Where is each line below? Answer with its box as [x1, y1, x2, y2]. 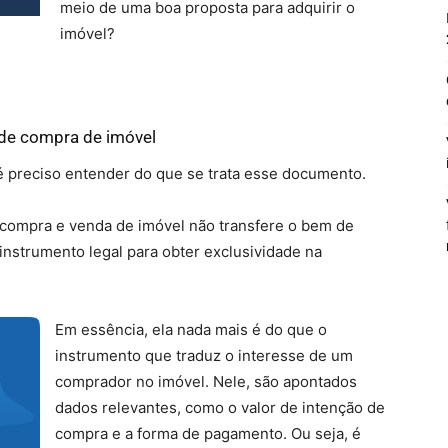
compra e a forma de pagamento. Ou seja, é [55, 424, 361, 443]
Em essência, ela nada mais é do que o [55, 320, 327, 339]
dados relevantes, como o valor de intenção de [55, 398, 385, 417]
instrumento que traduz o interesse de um [55, 346, 353, 365]
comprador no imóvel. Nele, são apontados [55, 372, 357, 391]
